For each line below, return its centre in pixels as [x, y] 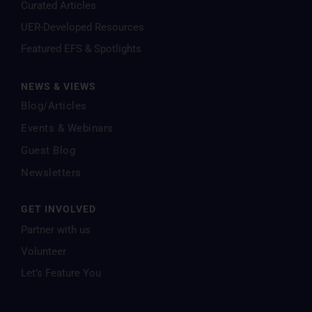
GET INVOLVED [58, 209]
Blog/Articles [54, 106]
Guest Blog [48, 150]
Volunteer [44, 251]
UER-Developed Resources [83, 27]
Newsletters [51, 173]
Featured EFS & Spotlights [81, 49]
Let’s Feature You [61, 273]
